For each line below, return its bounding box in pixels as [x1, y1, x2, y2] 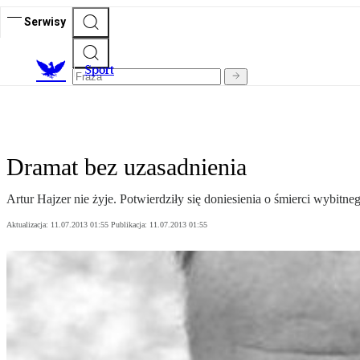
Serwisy [24, 14, 66, 28]
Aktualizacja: [6, 220, 51, 230]
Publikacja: [111, 220, 149, 230]
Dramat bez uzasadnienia [6, 153, 247, 181]
